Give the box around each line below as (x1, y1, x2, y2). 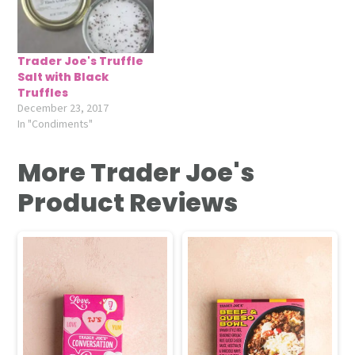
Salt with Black (17, 69, 109, 85)
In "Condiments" (17, 116, 94, 132)
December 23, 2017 (17, 101, 109, 116)
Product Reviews (17, 185, 239, 220)
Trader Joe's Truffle (17, 53, 144, 69)
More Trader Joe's (17, 155, 255, 190)
